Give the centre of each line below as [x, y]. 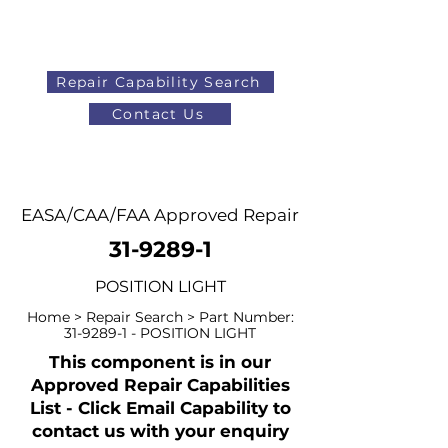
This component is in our [160, 362]
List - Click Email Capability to [160, 408]
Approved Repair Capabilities [160, 385]
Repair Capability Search [158, 82]
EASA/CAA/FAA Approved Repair [160, 215]
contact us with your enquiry [160, 431]
